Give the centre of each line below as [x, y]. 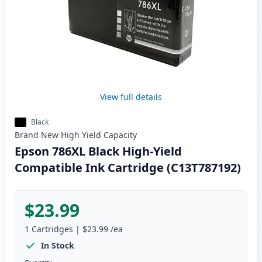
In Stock [58, 246]
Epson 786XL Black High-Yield [98, 151]
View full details [131, 97]
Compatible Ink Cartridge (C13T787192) [128, 168]
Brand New [37, 135]
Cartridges [52, 229]
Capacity [120, 135]
